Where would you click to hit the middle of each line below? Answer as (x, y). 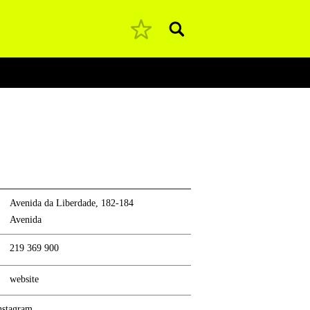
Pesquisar (201, 33)
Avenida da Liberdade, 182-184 (71, 203)
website (24, 279)
